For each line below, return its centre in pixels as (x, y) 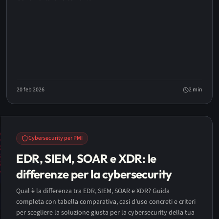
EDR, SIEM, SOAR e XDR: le (86, 158)
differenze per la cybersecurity (94, 174)
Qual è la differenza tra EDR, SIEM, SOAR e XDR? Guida (93, 191)
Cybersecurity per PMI (56, 138)
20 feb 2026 (31, 90)
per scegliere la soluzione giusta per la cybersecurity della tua (106, 213)
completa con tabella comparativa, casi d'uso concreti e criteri (106, 202)
